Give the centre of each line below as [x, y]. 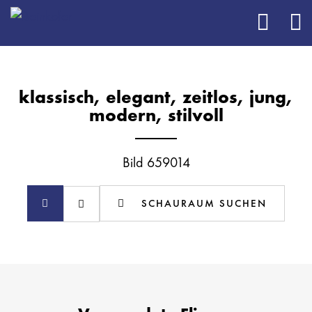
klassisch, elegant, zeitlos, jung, [156, 97]
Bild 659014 [156, 162]
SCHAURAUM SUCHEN [204, 203]
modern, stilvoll [156, 115]
